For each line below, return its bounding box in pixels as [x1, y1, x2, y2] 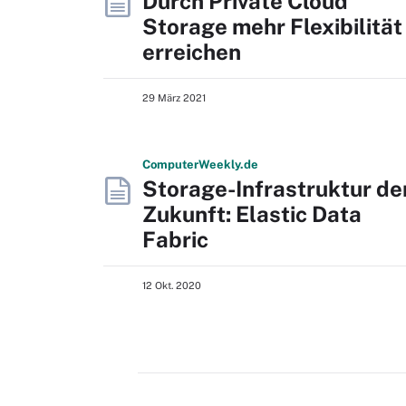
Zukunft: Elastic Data [142, 201, 362, 227]
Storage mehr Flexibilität [142, 14, 402, 39]
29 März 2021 [142, 92, 206, 103]
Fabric [142, 227, 208, 252]
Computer [142, 158, 198, 171]
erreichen [142, 39, 241, 64]
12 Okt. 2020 [142, 280, 201, 291]
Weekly [198, 158, 240, 171]
